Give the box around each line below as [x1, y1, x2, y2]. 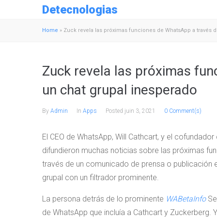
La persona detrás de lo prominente [42, 194, 166, 203]
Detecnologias [42, 2, 118, 16]
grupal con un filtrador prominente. [42, 173, 159, 182]
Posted [106, 108, 124, 114]
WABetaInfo [166, 194, 206, 203]
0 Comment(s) [164, 108, 201, 114]
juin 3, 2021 [124, 108, 155, 114]
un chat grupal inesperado [42, 82, 197, 98]
